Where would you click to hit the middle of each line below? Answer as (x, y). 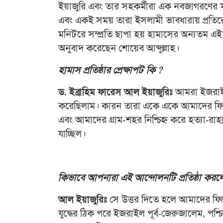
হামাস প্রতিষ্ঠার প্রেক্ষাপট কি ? (110, 70)
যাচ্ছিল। (72, 134)
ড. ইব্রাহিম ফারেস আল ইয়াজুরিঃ (115, 92)
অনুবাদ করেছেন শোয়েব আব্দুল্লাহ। (119, 49)
